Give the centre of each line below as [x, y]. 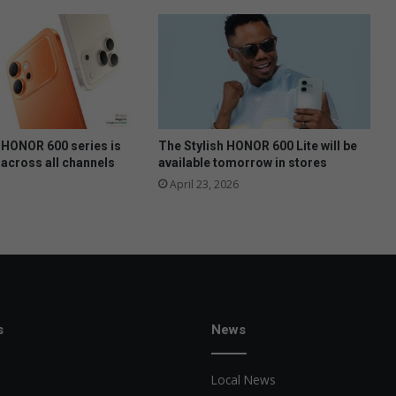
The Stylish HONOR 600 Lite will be [257, 145]
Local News [244, 379]
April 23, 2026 [204, 184]
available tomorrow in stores [242, 162]
